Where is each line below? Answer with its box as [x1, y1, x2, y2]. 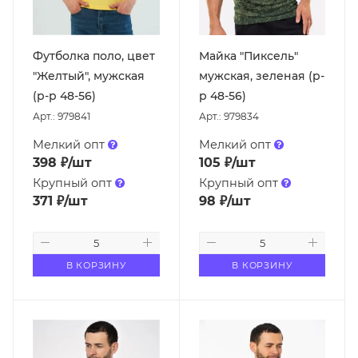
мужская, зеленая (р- [198, 68, 324, 83]
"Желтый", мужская [33, 68, 145, 83]
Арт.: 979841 [33, 109, 90, 122]
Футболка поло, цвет [33, 48, 155, 63]
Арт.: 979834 [198, 109, 259, 122]
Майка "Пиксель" [198, 48, 298, 63]
